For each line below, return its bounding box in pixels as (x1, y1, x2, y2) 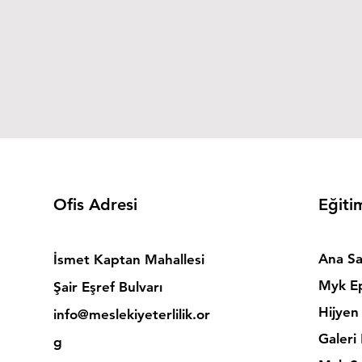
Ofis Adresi (53, 195, 137, 214)
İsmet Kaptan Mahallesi (53, 251, 204, 267)
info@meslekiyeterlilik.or (53, 306, 210, 322)
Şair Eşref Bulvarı (53, 279, 162, 295)
